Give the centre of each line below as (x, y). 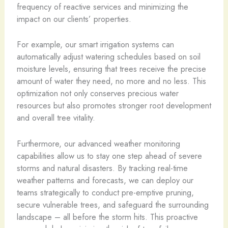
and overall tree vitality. (56, 118)
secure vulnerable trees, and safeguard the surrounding (112, 204)
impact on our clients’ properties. (74, 19)
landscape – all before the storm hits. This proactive (107, 217)
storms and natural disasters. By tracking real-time (102, 168)
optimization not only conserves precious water (97, 93)
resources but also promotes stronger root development (114, 106)
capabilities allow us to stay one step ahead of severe (109, 155)
